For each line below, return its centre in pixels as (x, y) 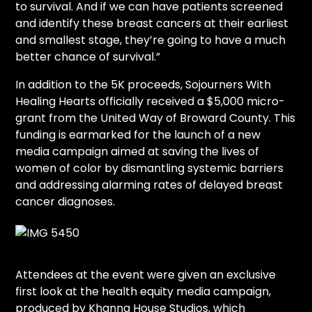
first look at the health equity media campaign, (143, 291)
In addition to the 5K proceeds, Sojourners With (143, 84)
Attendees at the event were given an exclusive (146, 274)
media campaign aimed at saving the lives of (138, 151)
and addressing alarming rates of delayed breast (149, 185)
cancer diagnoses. (65, 201)
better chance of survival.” (88, 56)
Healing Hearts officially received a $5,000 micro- (150, 101)
